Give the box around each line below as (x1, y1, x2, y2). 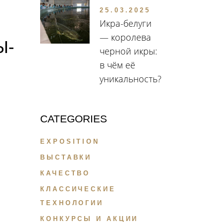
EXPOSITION (40, 138, 100, 146)
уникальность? (100, 73, 162, 85)
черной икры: (100, 45, 157, 57)
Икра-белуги (100, 17, 152, 30)
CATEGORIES (40, 113, 107, 125)
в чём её (100, 59, 135, 71)
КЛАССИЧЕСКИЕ (40, 185, 116, 193)
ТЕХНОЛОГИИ (40, 199, 104, 207)
